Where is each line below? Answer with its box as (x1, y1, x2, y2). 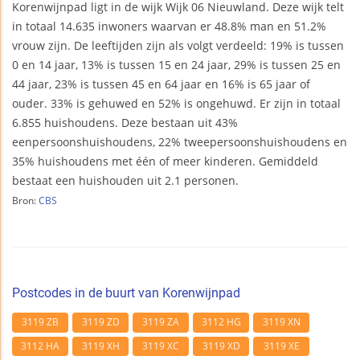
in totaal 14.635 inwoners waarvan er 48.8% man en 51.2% (12, 18, 326, 34)
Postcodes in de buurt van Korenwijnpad (12, 284, 240, 301)
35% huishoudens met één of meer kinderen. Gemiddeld (12, 153, 318, 169)
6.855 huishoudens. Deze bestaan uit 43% (12, 114, 238, 130)
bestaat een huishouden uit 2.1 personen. (12, 172, 239, 188)
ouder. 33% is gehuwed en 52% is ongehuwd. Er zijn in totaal (12, 95, 341, 111)
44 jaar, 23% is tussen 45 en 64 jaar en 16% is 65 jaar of (12, 76, 310, 92)
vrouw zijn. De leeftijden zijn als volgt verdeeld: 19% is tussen (12, 37, 344, 53)
